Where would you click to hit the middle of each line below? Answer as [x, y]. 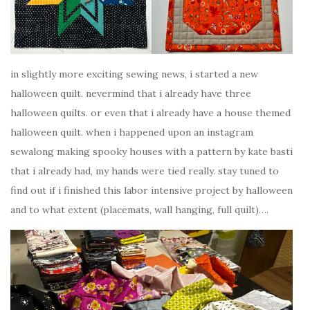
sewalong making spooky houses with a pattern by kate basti [152, 152]
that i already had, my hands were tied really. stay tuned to [145, 171]
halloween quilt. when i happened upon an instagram [132, 133]
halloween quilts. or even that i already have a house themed [151, 113]
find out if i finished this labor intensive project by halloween [152, 191]
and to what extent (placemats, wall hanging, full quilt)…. [139, 210]
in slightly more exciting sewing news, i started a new [134, 74]
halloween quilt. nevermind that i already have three [131, 94]
